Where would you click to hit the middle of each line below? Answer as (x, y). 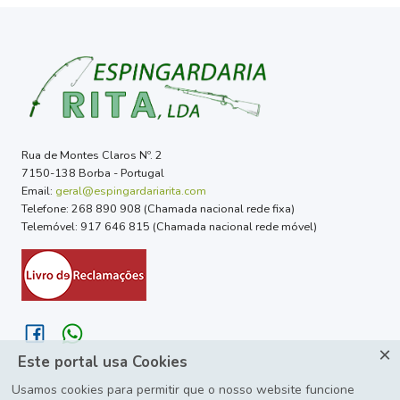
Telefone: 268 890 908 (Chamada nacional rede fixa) (158, 208)
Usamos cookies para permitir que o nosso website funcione (183, 390)
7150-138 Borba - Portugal (93, 172)
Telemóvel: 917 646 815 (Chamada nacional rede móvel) (169, 226)
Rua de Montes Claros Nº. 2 (92, 154)
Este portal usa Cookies (103, 362)
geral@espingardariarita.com (131, 190)
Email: (38, 190)
